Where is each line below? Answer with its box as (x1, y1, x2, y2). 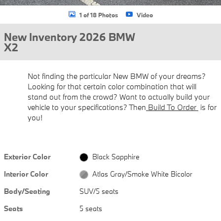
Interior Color (4, 169, 48, 179)
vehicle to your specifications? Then (28, 102, 146, 112)
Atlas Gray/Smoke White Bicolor (92, 169, 192, 179)
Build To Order (146, 102, 196, 112)
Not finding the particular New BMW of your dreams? (28, 71, 206, 81)
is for (198, 102, 217, 112)
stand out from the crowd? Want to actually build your (28, 92, 210, 102)
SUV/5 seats (79, 186, 119, 196)
